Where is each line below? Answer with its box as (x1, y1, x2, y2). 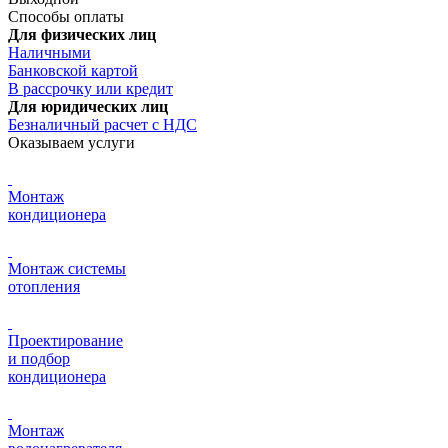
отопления (8, 277, 80, 295)
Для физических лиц (8, 25, 156, 43)
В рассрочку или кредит (8, 79, 173, 97)
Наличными (8, 43, 91, 61)
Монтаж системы (8, 259, 126, 277)
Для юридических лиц (8, 97, 168, 115)
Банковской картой (8, 61, 138, 79)
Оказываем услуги (8, 133, 135, 151)
